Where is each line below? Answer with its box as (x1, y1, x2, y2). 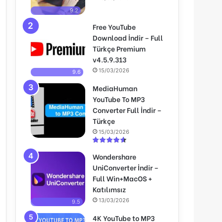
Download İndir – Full (93, 32, 163, 43)
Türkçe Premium (93, 43, 146, 54)
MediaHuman (93, 82, 137, 93)
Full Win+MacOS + (93, 172, 152, 183)
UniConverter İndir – (93, 162, 159, 172)
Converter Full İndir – (93, 104, 162, 115)
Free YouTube (93, 21, 136, 32)
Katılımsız (93, 183, 126, 194)
